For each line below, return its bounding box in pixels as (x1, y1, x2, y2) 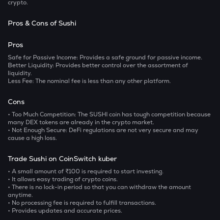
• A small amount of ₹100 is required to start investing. (8, 167, 164, 175)
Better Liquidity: (8, 61, 55, 69)
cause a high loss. (8, 134, 57, 142)
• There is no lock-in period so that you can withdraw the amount (8, 183, 191, 191)
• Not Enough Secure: (8, 126, 69, 134)
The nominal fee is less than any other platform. (35, 77, 171, 85)
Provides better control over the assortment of (55, 61, 188, 69)
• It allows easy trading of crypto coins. (8, 175, 119, 183)
